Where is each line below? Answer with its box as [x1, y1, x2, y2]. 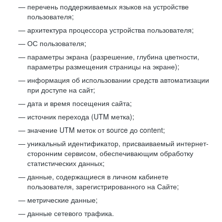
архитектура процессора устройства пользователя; [27, 25, 194, 35]
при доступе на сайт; [27, 85, 95, 95]
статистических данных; [27, 158, 105, 168]
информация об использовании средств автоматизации [27, 75, 209, 85]
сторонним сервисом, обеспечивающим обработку [27, 148, 193, 158]
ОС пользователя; [27, 38, 86, 48]
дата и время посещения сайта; [27, 98, 132, 108]
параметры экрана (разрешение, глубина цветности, [27, 52, 199, 61]
